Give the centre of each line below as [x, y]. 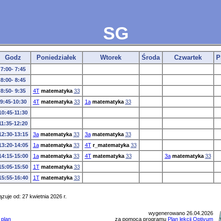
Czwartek [188, 57]
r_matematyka [111, 145]
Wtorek [110, 57]
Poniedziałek [56, 57]
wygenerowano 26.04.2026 [181, 213]
